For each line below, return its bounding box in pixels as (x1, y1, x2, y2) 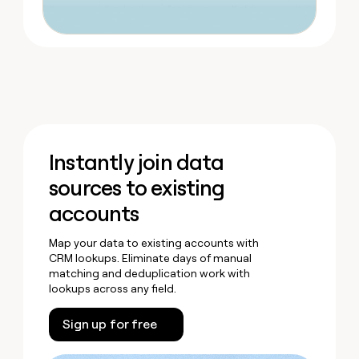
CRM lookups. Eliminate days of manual (49, 251, 252, 264)
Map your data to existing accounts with (49, 236, 260, 249)
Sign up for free (63, 316, 157, 332)
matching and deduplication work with (49, 266, 251, 280)
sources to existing (49, 174, 225, 201)
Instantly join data (49, 148, 224, 175)
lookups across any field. (49, 281, 177, 295)
